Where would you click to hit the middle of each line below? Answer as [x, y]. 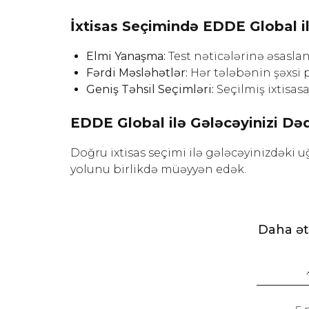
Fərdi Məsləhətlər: [137, 72]
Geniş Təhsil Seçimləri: [150, 89]
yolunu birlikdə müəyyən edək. [158, 169]
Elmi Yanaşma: [126, 56]
